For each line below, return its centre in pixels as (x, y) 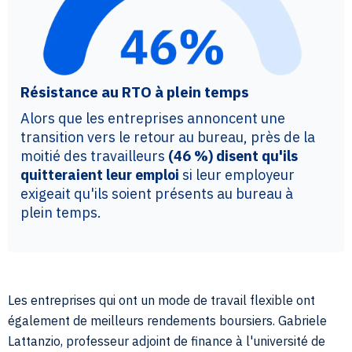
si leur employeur (238, 175)
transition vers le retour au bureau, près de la (168, 137)
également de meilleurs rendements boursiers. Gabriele (167, 321)
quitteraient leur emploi (101, 175)
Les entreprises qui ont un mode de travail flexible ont (161, 301)
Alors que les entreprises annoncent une (153, 119)
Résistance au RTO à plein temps (135, 92)
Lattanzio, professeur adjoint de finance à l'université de (167, 341)
